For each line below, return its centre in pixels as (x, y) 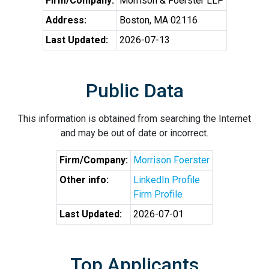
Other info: (84, 180)
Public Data (134, 91)
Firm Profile (158, 194)
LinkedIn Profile (167, 180)
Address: (66, 20)
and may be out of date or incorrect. (134, 133)
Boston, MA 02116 (158, 20)
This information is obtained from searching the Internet (134, 119)
